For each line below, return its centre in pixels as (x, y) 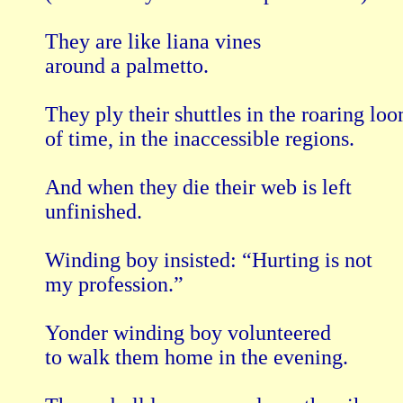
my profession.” (114, 285)
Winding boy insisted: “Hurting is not (209, 260)
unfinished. (94, 212)
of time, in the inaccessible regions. (200, 139)
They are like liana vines (153, 42)
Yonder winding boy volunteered (188, 333)
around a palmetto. (127, 66)
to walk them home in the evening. (197, 358)
